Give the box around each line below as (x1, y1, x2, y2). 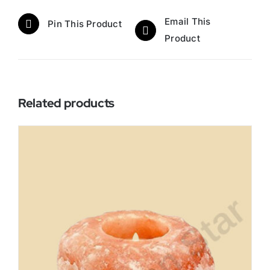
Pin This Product (48, 17, 122, 30)
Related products (18, 95, 115, 111)
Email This (165, 16, 211, 28)
